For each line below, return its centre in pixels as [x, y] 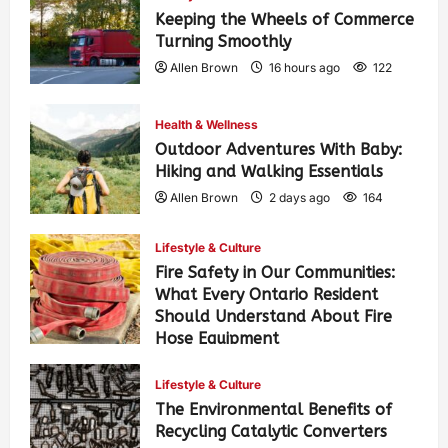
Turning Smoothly [223, 41]
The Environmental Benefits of [273, 409]
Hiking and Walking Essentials [269, 171]
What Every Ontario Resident [266, 294]
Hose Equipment [217, 338]
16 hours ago [304, 67]
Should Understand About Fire [273, 316]
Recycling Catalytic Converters [271, 431]
